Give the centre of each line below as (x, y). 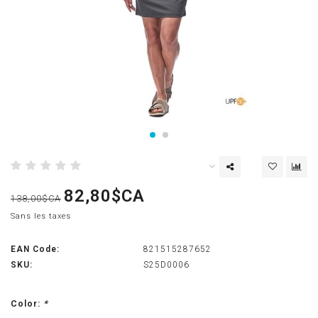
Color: (27, 304)
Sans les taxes (41, 216)
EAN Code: (35, 250)
